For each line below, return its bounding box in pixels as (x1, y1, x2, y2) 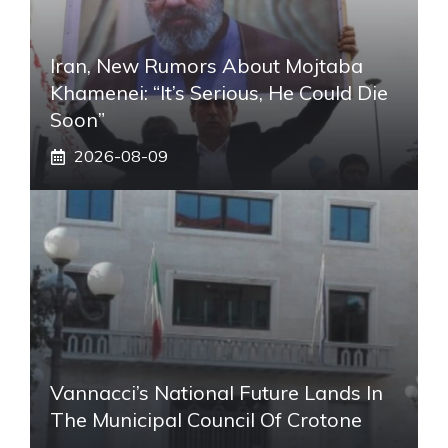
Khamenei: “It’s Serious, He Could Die (50, 80, 388, 106)
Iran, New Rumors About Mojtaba (50, 53, 363, 79)
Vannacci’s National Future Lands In (50, 380, 383, 406)
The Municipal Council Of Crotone (50, 407, 362, 433)
